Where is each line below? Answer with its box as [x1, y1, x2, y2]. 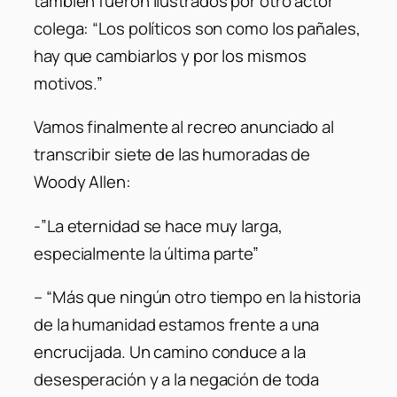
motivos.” [34, 71, 104, 95]
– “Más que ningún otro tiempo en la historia [34, 285, 361, 309]
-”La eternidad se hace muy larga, [34, 214, 283, 237]
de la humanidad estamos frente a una [34, 313, 320, 337]
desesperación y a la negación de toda [34, 368, 320, 392]
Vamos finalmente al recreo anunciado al [34, 115, 335, 139]
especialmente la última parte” [34, 241, 259, 265]
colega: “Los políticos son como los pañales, [34, 16, 361, 40]
